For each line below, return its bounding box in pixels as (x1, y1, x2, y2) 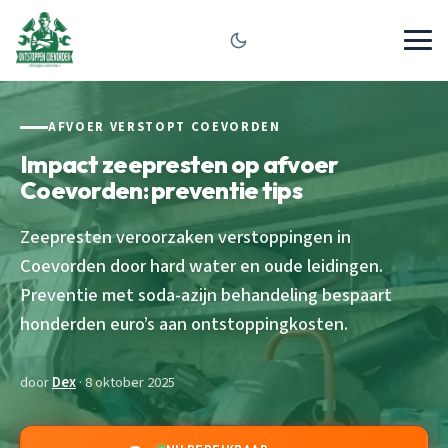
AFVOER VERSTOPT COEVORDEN (48, 118, 281, 136)
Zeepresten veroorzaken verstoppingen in (20, 223, 351, 250)
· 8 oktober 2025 (76, 371, 175, 393)
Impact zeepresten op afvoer (20, 148, 339, 179)
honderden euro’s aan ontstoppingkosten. (20, 310, 348, 337)
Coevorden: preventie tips (20, 174, 302, 205)
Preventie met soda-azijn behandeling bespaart (20, 281, 392, 308)
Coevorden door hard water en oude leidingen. (20, 252, 383, 279)
